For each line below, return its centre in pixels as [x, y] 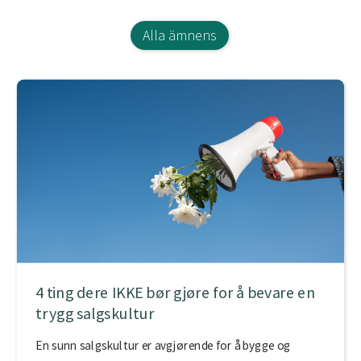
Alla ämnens [179, 35]
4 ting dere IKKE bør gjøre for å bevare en [176, 293]
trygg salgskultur [95, 313]
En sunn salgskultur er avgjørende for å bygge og [163, 345]
